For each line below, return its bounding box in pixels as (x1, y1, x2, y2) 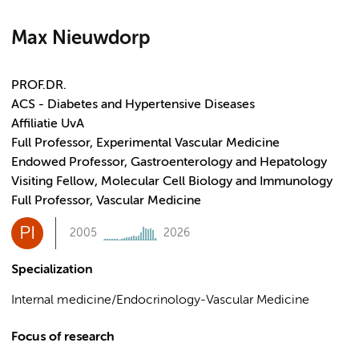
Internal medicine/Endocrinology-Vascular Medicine (11, 294, 309, 307)
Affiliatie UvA (11, 118, 84, 131)
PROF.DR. (11, 79, 67, 92)
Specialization (11, 264, 93, 276)
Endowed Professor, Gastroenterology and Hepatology (11, 156, 327, 169)
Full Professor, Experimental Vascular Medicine (11, 137, 280, 150)
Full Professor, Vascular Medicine (11, 195, 201, 208)
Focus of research (11, 331, 115, 344)
